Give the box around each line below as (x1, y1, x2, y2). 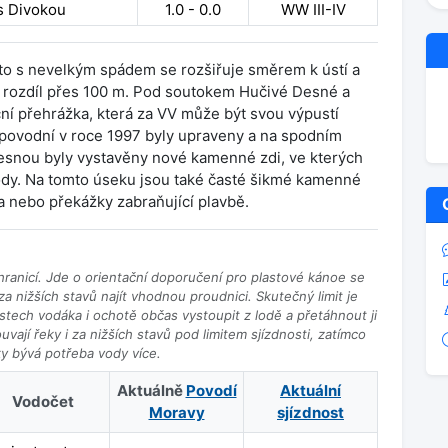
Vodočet (11, 392, 74, 411)
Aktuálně (116, 381, 186, 400)
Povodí (185, 381, 237, 400)
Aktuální (280, 381, 341, 400)
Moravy (148, 403, 205, 422)
